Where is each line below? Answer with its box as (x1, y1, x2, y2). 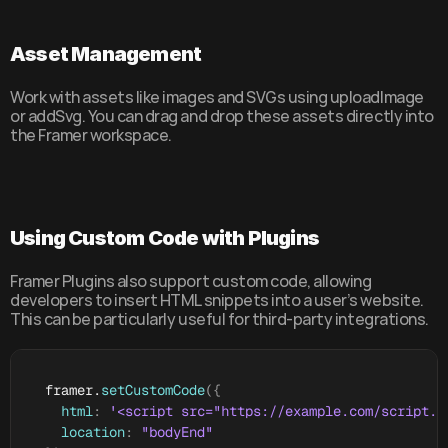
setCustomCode (101, 381, 205, 399)
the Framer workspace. (10, 124, 172, 146)
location (61, 423, 125, 441)
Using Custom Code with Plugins (10, 226, 319, 250)
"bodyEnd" (141, 423, 213, 441)
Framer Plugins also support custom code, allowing (10, 270, 372, 292)
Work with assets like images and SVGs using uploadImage (10, 86, 424, 108)
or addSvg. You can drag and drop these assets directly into (10, 105, 434, 127)
